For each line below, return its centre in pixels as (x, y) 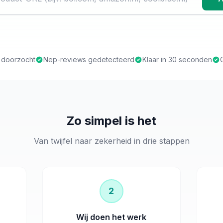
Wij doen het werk (111, 217)
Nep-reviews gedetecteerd (89, 59)
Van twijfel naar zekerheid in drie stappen (111, 141)
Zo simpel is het (111, 121)
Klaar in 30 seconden (177, 59)
